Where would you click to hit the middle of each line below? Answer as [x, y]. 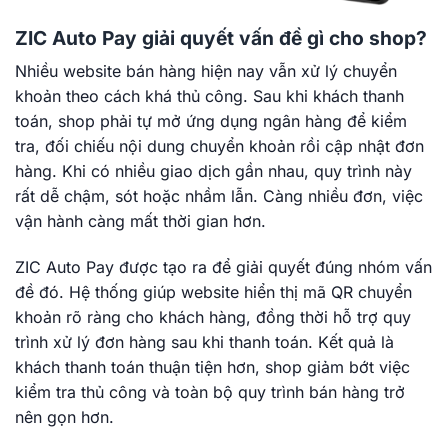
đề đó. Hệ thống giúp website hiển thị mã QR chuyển [213, 292]
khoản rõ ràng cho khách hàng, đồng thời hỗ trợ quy [213, 317]
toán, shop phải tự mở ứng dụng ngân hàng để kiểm [211, 121]
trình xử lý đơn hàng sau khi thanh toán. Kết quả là [204, 342]
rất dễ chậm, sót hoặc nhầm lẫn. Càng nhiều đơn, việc [219, 196]
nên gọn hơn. [64, 417]
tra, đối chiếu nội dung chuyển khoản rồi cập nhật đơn [219, 146]
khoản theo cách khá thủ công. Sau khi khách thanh [209, 96]
